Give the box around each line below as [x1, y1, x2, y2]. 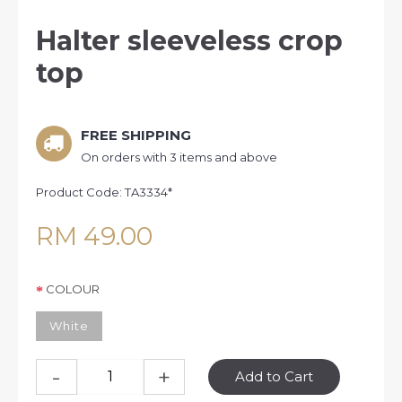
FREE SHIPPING [81, 126, 191, 144]
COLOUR [46, 282, 100, 297]
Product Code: [36, 184, 125, 199]
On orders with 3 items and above [81, 149, 277, 164]
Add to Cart [235, 367, 314, 385]
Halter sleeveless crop [36, 23, 343, 57]
